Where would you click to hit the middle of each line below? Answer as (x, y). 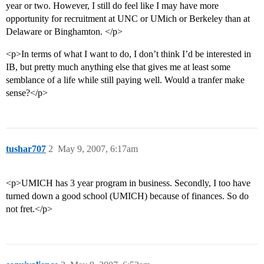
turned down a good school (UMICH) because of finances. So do (127, 196)
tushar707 (26, 149)
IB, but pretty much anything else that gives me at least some (118, 67)
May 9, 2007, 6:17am (98, 149)
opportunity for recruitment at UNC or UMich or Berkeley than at (128, 19)
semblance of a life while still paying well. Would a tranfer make (125, 80)
